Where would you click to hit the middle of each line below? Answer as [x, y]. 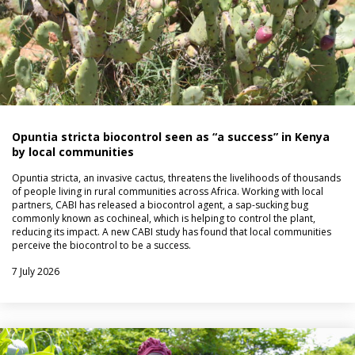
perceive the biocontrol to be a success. [101, 246]
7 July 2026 [36, 272]
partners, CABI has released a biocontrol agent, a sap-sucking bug [160, 205]
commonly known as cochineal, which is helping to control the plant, [164, 219]
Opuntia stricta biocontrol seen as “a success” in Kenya [171, 137]
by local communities [73, 152]
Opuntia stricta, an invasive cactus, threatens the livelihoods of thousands [176, 178]
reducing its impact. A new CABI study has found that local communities [172, 232]
